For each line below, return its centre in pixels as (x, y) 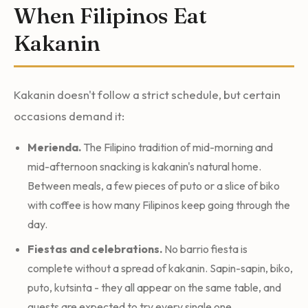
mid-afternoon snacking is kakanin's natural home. (144, 166)
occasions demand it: (69, 115)
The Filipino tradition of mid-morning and (177, 147)
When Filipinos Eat (110, 15)
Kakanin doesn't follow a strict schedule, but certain (147, 94)
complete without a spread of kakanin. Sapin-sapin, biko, (160, 268)
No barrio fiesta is (205, 249)
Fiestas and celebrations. (95, 249)
